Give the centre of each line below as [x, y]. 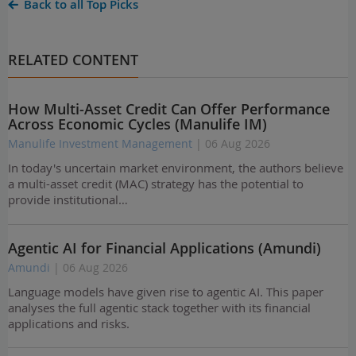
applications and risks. [69, 323]
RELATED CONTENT [73, 60]
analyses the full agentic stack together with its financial [159, 307]
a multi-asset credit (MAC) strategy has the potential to [156, 184]
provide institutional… [68, 200]
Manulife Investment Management [102, 144]
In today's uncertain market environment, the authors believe [176, 168]
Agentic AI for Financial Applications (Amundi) [164, 248]
